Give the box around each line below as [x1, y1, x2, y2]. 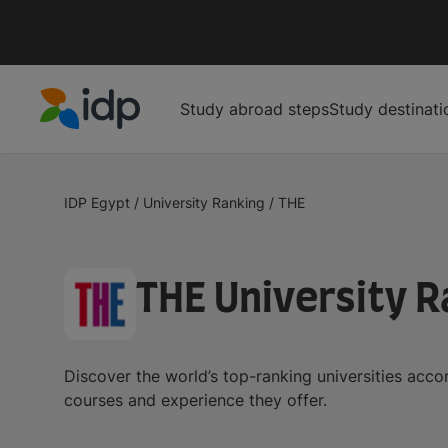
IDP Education [39, 130, 146, 151]
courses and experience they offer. [64, 389, 327, 410]
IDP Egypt [64, 193, 130, 211]
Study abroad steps [180, 98, 329, 119]
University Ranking [143, 193, 265, 211]
